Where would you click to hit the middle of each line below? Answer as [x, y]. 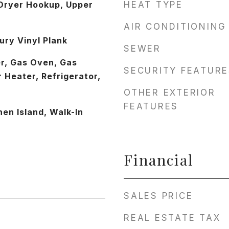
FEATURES [151, 106]
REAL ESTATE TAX [172, 218]
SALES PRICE [158, 196]
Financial [159, 159]
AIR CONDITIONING [175, 27]
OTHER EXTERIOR [170, 93]
